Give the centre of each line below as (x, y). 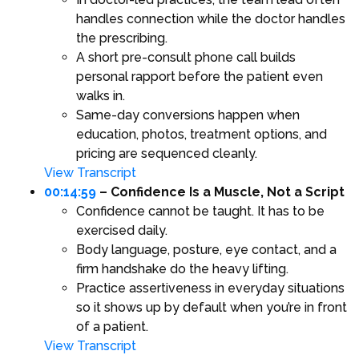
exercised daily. (122, 231)
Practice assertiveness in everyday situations (210, 288)
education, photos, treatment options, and (202, 135)
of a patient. (112, 327)
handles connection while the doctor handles (211, 19)
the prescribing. (122, 38)
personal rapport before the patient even (200, 77)
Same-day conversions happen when (188, 115)
